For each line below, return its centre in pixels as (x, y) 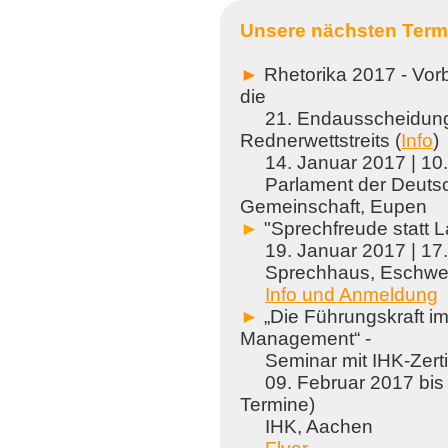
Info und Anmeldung (351, 294)
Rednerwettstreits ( (320, 140)
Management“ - (305, 338)
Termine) (280, 404)
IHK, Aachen (309, 426)
